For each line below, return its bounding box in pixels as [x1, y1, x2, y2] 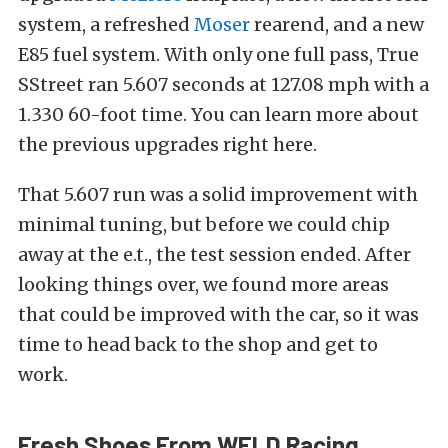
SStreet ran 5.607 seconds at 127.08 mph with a [18, 73, 429, 97]
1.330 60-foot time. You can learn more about [18, 103, 419, 127]
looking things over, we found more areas [18, 273, 389, 297]
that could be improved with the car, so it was [18, 303, 419, 327]
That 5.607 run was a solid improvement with [18, 183, 418, 207]
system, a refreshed [18, 13, 194, 37]
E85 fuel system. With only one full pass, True [18, 43, 419, 67]
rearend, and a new [250, 13, 424, 37]
